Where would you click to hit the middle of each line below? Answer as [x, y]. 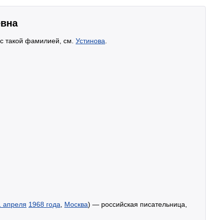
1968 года [44, 204]
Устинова [90, 41]
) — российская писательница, [137, 204]
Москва [76, 204]
